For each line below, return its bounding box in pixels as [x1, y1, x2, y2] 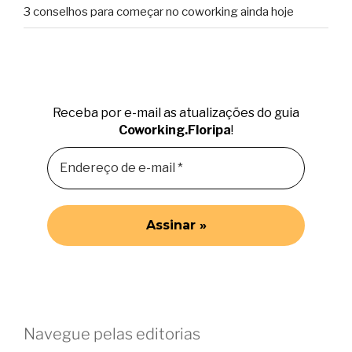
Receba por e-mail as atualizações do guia [53, 105, 299, 121]
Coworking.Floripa [119, 123, 231, 138]
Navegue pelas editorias [24, 324, 200, 343]
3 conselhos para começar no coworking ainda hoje [24, 5, 294, 20]
